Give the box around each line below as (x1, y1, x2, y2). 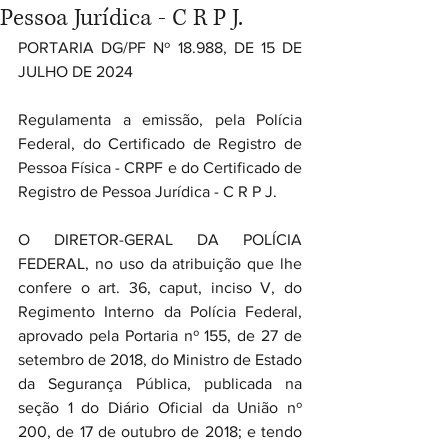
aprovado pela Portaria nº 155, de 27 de (18, 327, 302, 344)
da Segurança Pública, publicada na (18, 375, 302, 392)
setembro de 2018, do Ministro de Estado (18, 351, 302, 368)
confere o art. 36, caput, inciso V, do (18, 279, 302, 296)
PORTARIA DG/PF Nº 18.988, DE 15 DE (18, 39, 302, 56)
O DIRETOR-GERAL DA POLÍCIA (18, 231, 302, 248)
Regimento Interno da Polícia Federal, (18, 303, 302, 320)
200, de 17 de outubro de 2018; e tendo (18, 423, 302, 440)
